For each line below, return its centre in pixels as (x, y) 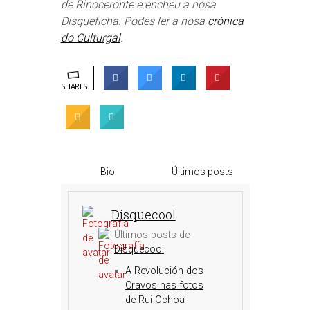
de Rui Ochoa (155, 300)
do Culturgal (90, 38)
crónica (225, 21)
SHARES (74, 86)
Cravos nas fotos (164, 285)
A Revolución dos (164, 271)
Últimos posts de (152, 235)
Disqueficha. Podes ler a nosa (134, 21)
